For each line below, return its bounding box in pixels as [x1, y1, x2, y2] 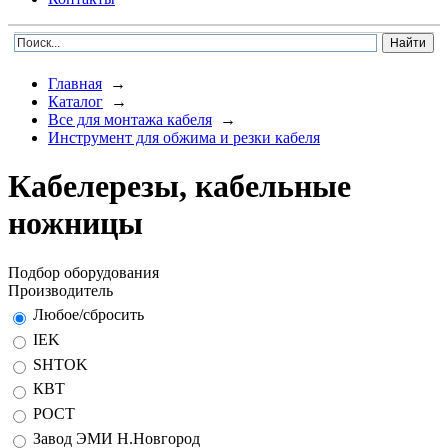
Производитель [8, 281, 113, 299]
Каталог [48, 93, 103, 110]
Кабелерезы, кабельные [8, 168, 351, 205]
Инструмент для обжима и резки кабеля [48, 129, 320, 146]
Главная [48, 75, 102, 92]
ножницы [8, 205, 143, 242]
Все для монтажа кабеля [48, 111, 212, 128]
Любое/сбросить [33, 306, 144, 324]
